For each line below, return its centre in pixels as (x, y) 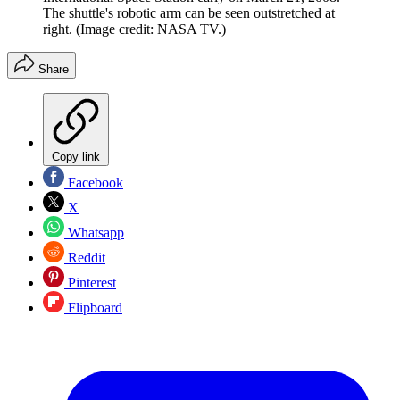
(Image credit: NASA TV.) (151, 29)
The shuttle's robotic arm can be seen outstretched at (189, 13)
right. (58, 29)
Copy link (76, 157)
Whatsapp (94, 233)
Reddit (85, 258)
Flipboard (93, 308)
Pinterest (90, 283)
